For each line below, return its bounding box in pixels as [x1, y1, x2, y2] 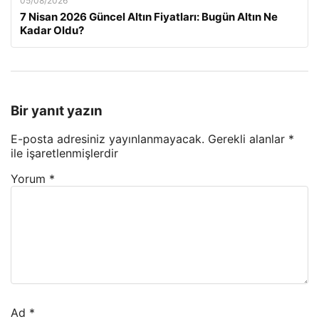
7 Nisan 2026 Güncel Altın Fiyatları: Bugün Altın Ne [20, 10, 278, 23]
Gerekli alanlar [208, 132, 288, 147]
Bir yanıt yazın [11, 102, 103, 119]
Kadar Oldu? [20, 23, 84, 37]
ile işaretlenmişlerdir [11, 146, 118, 161]
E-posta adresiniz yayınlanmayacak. [11, 132, 204, 147]
